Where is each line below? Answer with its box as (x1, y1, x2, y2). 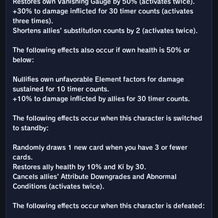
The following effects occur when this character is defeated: (13, 203, 205, 210)
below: (13, 57, 34, 64)
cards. (13, 154, 33, 161)
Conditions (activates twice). (13, 183, 104, 190)
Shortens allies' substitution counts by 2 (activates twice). (13, 28, 198, 35)
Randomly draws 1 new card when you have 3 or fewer (13, 145, 187, 151)
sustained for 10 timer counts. (13, 86, 109, 93)
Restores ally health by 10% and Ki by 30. (13, 164, 146, 171)
